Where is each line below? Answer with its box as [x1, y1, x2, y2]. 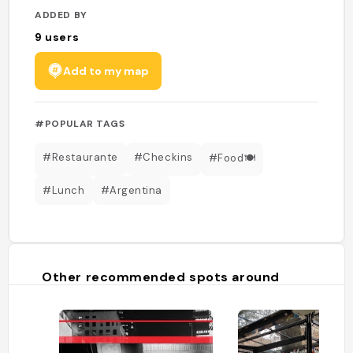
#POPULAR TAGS [35, 117, 125, 130]
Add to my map [63, 63, 150, 78]
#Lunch [43, 183, 85, 197]
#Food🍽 [208, 150, 256, 165]
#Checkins [133, 150, 193, 164]
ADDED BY [35, 8, 87, 21]
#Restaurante [43, 150, 118, 164]
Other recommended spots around [42, 268, 280, 285]
